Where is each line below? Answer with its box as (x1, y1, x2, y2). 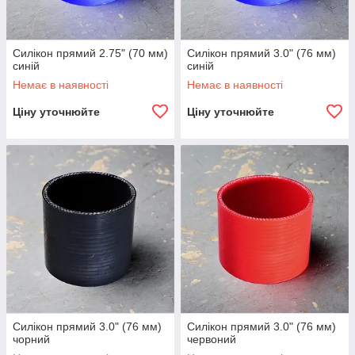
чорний (13, 333, 50, 345)
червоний (187, 333, 236, 345)
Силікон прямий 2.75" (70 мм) (13, 47, 168, 59)
